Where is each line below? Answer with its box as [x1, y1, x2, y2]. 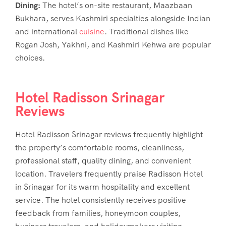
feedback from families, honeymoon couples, [15, 207, 181, 218]
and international [15, 26, 79, 37]
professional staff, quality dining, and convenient [15, 155, 191, 166]
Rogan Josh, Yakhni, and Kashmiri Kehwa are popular [15, 39, 211, 50]
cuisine [79, 26, 104, 37]
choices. [15, 52, 45, 63]
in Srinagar [15, 181, 54, 192]
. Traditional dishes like [104, 26, 189, 37]
